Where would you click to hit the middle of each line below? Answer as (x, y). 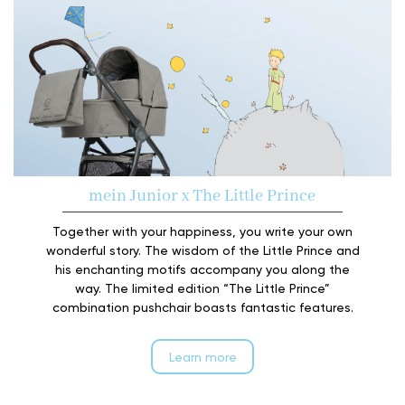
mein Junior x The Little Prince (202, 196)
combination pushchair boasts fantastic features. (202, 306)
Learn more (202, 357)
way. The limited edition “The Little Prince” (202, 287)
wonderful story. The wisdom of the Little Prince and (202, 250)
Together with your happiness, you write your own (202, 231)
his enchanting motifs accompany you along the (202, 268)
